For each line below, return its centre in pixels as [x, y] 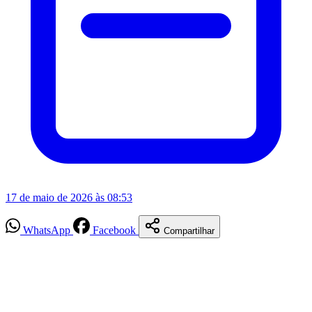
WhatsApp [47, 230]
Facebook [114, 230]
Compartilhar [189, 231]
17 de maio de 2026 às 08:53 [69, 197]
